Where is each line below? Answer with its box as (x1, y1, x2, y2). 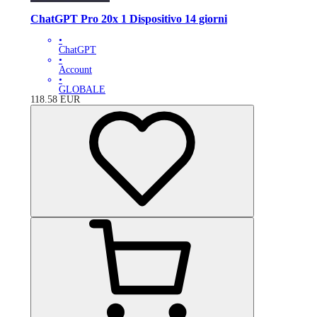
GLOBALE (59, 84, 105, 96)
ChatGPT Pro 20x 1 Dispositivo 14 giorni (30, 11, 227, 25)
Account (59, 64, 92, 76)
